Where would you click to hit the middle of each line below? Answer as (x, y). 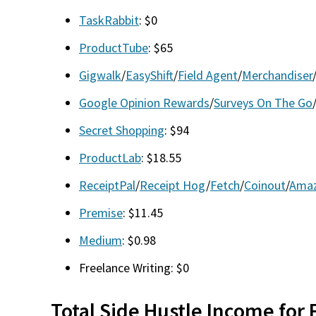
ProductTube (114, 48)
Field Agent (208, 75)
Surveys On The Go (263, 103)
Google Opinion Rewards (144, 103)
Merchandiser (277, 75)
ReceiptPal (107, 185)
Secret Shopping (122, 130)
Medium (101, 240)
